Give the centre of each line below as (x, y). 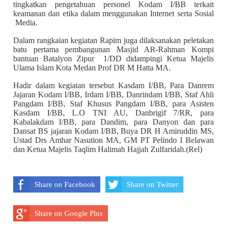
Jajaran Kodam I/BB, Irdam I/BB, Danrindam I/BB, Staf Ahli (113, 94)
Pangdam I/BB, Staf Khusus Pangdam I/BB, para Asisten (113, 103)
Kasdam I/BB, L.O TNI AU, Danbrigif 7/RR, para (113, 112)
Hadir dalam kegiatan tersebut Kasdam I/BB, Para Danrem (113, 85)
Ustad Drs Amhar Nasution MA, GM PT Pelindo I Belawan (113, 140)
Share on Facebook (65, 184)
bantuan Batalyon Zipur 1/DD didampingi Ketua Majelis (113, 58)
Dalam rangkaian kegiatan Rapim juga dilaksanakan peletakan (113, 40)
